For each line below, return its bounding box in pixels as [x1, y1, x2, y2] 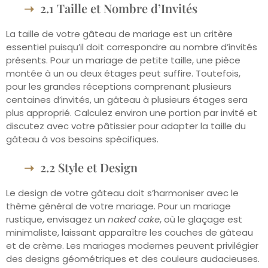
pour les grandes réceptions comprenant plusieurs [6, 80, 232, 93]
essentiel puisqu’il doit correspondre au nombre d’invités [6, 41, 257, 54]
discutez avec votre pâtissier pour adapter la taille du [6, 120, 246, 133]
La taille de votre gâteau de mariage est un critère [6, 28, 233, 41]
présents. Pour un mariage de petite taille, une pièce [6, 54, 240, 67]
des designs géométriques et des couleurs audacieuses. [6, 252, 260, 266]
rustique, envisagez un [6, 213, 108, 226]
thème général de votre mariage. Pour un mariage [6, 200, 231, 213]
